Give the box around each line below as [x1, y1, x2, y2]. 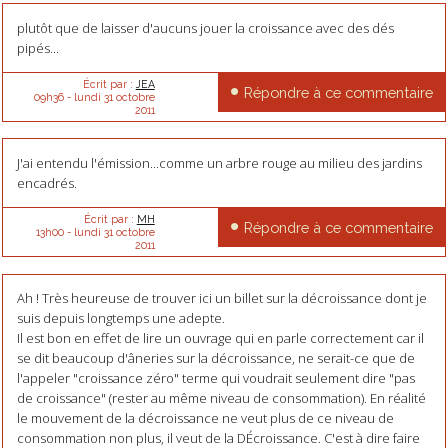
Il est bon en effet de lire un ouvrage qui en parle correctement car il [16, 329, 424, 348]
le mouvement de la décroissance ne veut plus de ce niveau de [16, 409, 394, 428]
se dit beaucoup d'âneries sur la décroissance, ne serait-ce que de [16, 349, 415, 368]
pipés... [16, 39, 59, 58]
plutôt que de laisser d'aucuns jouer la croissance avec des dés [16, 19, 394, 38]
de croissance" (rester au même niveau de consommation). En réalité [16, 389, 426, 408]
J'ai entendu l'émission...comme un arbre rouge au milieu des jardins [16, 154, 422, 173]
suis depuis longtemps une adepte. [16, 309, 225, 328]
